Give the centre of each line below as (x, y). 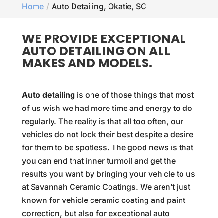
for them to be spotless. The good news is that (107, 147)
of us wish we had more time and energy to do (107, 108)
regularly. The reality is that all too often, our (102, 121)
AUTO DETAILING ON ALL (96, 51)
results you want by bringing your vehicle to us (108, 174)
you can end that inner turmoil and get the (99, 161)
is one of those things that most (134, 95)
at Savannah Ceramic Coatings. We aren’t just (106, 187)
